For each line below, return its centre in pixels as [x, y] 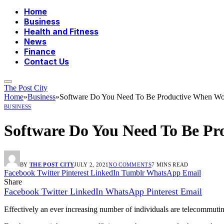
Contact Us [46, 62]
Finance [40, 52]
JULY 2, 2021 [91, 165]
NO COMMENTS [130, 165]
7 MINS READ [170, 165]
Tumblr [133, 173]
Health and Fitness [61, 32]
